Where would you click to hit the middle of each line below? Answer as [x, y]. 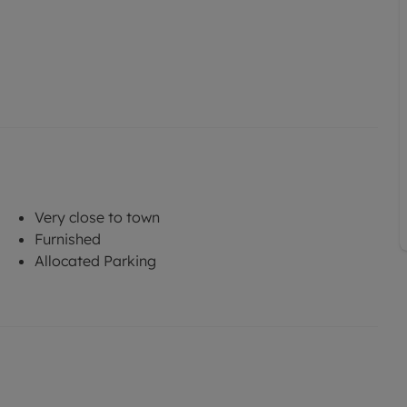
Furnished [68, 238]
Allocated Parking [95, 260]
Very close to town [97, 217]
